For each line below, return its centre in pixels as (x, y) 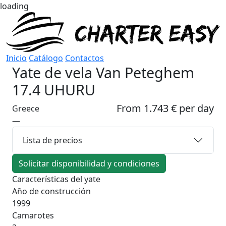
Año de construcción (51, 191)
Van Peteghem (145, 73)
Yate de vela (54, 73)
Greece (26, 109)
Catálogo (46, 58)
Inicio (16, 58)
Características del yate (56, 179)
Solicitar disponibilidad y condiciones (89, 164)
